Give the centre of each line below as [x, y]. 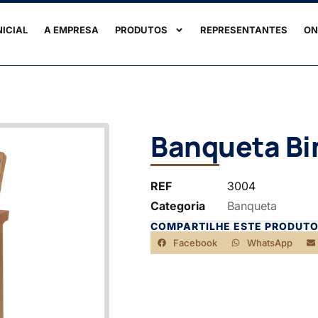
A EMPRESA [71, 30]
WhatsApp [269, 242]
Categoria [178, 206]
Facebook [195, 242]
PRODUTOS [141, 30]
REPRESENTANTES [244, 30]
